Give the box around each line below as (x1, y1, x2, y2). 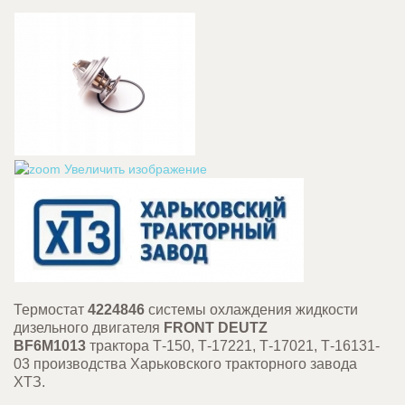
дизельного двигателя (14, 320, 164, 335)
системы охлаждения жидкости (145, 302, 358, 317)
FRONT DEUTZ (164, 320, 268, 335)
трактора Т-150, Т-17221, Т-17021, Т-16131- (89, 338, 380, 353)
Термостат (14, 302, 88, 317)
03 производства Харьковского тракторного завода (14, 356, 357, 372)
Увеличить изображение (61, 162, 207, 176)
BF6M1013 (14, 338, 89, 353)
